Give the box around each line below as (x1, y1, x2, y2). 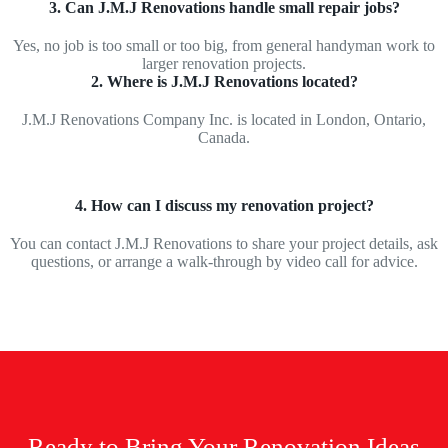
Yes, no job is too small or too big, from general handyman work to (13, 37, 435, 55)
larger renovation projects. (142, 55, 306, 73)
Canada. (198, 129, 250, 147)
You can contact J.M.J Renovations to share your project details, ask (10, 235, 438, 253)
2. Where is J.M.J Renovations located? (90, 73, 358, 91)
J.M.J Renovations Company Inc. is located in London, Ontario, (22, 111, 426, 129)
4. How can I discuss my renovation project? (74, 197, 374, 215)
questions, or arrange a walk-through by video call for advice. (30, 253, 418, 271)
